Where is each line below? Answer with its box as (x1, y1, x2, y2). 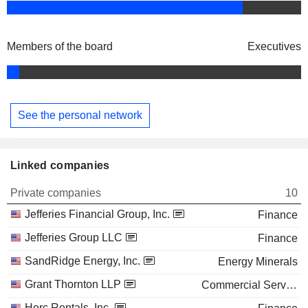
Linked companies (10, 159, 110, 171)
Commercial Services (286, 278, 297, 291)
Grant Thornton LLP (25, 278, 121, 290)
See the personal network (18, 109, 142, 121)
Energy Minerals (218, 255, 298, 267)
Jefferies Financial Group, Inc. (25, 208, 170, 220)
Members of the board (7, 41, 113, 53)
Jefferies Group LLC (25, 231, 122, 243)
